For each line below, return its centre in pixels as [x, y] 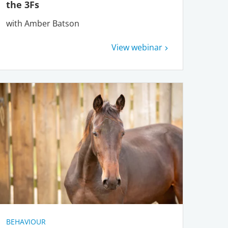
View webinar [137, 47]
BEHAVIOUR [26, 222]
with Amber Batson [42, 23]
